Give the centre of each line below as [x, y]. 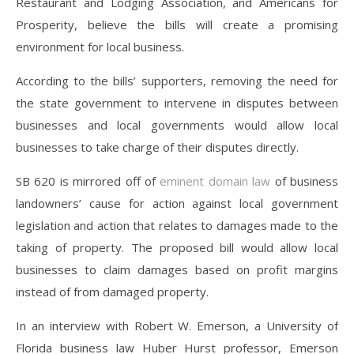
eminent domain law [215, 181]
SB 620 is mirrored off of [88, 181]
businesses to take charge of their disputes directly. [159, 147]
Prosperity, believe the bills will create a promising [177, 24]
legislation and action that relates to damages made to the [177, 225]
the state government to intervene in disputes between [177, 103]
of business [305, 181]
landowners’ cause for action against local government [177, 203]
